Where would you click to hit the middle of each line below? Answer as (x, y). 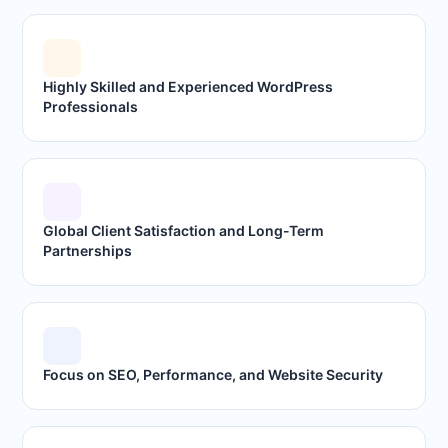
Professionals (91, 106)
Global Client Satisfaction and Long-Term (184, 230)
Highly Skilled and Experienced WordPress (188, 86)
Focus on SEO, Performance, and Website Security (213, 374)
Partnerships (88, 250)
